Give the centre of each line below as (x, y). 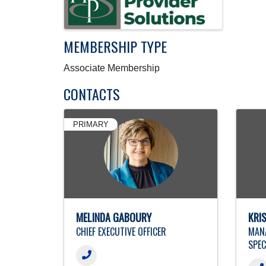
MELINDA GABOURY (114, 217)
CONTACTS (92, 94)
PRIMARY (91, 124)
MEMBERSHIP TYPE (115, 46)
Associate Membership (112, 68)
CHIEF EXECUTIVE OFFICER (121, 231)
